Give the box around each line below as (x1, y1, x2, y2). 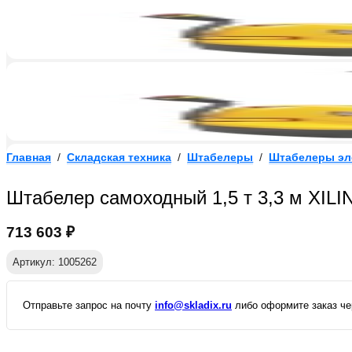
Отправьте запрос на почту (23, 299, 155, 312)
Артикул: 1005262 (13, 256, 97, 269)
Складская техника (67, 152, 172, 163)
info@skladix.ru (155, 299, 232, 312)
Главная (6, 152, 51, 163)
